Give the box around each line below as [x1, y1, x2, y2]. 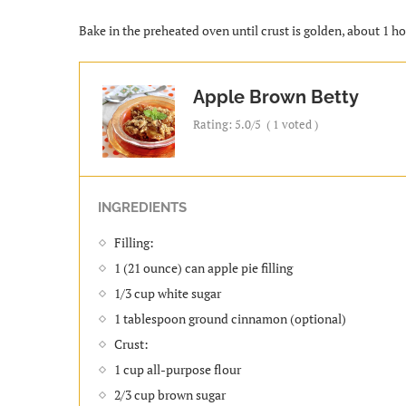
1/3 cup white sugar [114, 284, 221, 302]
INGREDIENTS [98, 198, 187, 216]
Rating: [193, 115, 235, 132]
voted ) [279, 115, 318, 132]
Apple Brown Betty [193, 85, 359, 108]
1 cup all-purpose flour [114, 360, 241, 378]
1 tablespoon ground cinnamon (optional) [114, 309, 346, 327]
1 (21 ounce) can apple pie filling [114, 258, 293, 276]
